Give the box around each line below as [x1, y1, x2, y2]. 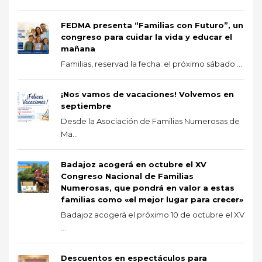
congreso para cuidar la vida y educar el [61, 32, 232, 42]
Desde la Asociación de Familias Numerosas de [61, 116, 240, 126]
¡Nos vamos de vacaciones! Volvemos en [61, 89, 234, 99]
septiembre [61, 101, 111, 111]
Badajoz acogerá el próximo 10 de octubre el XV [61, 209, 244, 219]
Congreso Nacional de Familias [61, 171, 194, 181]
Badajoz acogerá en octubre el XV [61, 159, 206, 169]
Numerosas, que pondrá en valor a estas [61, 182, 235, 192]
